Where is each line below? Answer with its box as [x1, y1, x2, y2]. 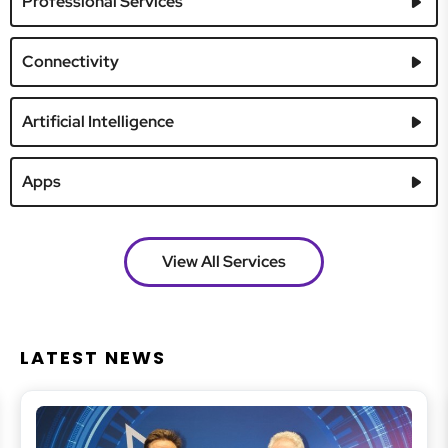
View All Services [162, 251, 286, 272]
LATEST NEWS [20, 345, 166, 370]
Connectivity [22, 51, 119, 72]
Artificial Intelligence [22, 111, 174, 132]
